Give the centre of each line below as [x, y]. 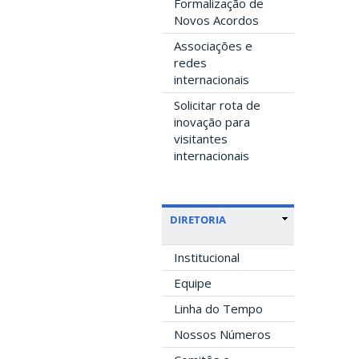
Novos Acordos [216, 20]
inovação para [212, 121]
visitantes [201, 138]
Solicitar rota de [217, 105]
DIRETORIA [198, 219]
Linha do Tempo [218, 308]
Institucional [207, 257]
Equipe [193, 282]
